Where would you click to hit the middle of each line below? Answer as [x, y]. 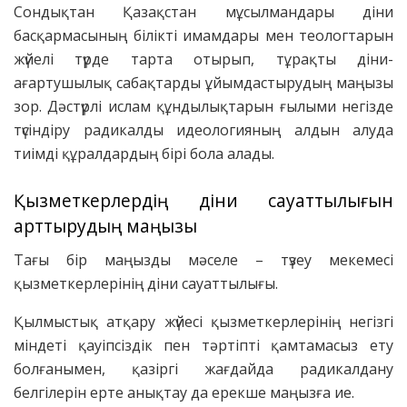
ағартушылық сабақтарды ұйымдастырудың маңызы [203, 82]
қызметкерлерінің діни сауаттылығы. [146, 283]
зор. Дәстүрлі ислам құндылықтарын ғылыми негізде [203, 106]
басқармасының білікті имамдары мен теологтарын [203, 35]
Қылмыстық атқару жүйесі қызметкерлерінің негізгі [203, 321]
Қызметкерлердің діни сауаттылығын [203, 201]
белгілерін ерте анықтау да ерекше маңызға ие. [184, 392]
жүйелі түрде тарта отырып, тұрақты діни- [203, 59]
